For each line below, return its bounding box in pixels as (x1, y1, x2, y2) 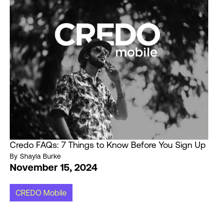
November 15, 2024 (10, 162, 97, 173)
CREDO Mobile (16, 188, 67, 198)
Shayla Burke (20, 152, 61, 161)
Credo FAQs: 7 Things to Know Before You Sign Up (10, 140, 206, 150)
